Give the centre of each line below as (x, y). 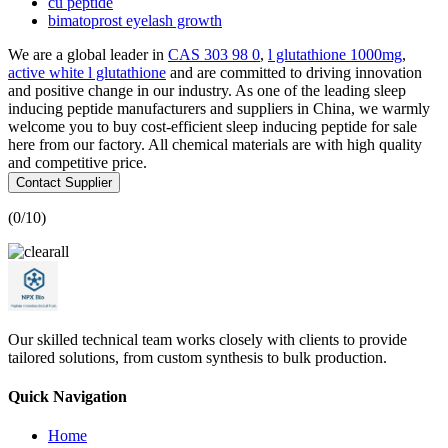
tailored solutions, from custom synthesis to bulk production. (197, 357)
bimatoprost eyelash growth (135, 20)
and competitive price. (77, 162)
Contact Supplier (64, 182)
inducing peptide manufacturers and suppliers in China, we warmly (219, 108)
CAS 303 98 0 (214, 54)
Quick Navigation (67, 396)
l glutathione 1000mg (335, 54)
